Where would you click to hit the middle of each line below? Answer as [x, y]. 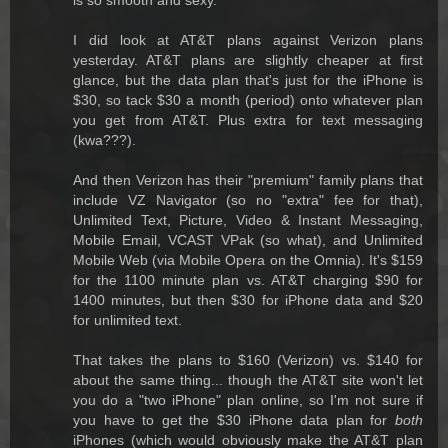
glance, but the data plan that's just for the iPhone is [248, 79]
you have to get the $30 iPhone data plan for [234, 419]
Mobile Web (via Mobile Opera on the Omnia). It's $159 [248, 259]
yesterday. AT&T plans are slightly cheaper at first [248, 59]
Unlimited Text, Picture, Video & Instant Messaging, [248, 219]
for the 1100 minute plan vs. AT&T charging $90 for [248, 279]
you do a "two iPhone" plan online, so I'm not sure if [248, 399]
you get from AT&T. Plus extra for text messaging [248, 119]
